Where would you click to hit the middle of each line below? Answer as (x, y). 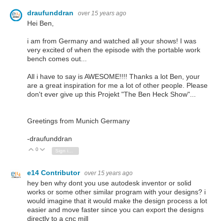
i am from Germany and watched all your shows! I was (112, 41)
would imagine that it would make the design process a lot (117, 201)
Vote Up (48, 150)
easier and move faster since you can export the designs (115, 210)
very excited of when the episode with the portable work (114, 50)
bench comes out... (57, 59)
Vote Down (62, 150)
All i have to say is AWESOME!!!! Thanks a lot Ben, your (113, 77)
